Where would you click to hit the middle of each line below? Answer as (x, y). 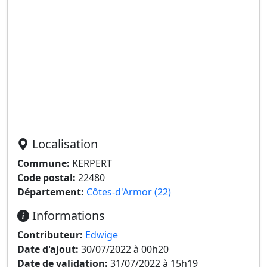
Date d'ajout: (48, 249)
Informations (67, 215)
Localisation (63, 144)
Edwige (102, 235)
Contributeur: (50, 235)
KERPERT (91, 163)
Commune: (44, 163)
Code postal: (46, 178)
